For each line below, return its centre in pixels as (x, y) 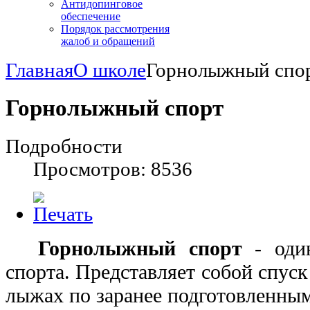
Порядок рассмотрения (115, 29)
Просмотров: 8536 (113, 169)
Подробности (64, 146)
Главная (39, 70)
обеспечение (91, 17)
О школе (110, 70)
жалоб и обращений (108, 42)
